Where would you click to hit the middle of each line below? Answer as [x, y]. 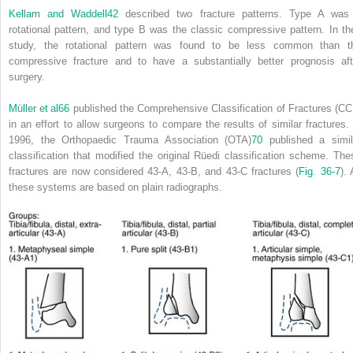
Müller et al [34, 109]
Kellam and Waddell [58, 14]
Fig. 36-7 [320, 172]
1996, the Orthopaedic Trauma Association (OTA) [130, 140]
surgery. [27, 77]
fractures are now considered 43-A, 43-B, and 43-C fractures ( [154, 172]
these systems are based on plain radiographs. [115, 188]
